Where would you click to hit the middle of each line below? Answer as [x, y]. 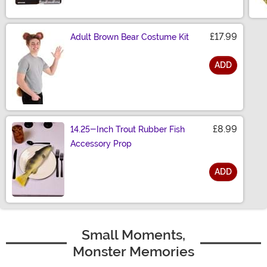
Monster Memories [133, 252]
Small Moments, [133, 235]
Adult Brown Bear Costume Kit [130, 37]
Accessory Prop [101, 144]
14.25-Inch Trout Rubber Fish [128, 130]
